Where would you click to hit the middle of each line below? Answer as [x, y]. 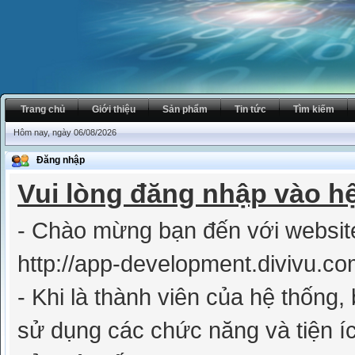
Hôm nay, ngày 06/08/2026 [65, 132]
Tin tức [250, 109]
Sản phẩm [185, 109]
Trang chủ [43, 109]
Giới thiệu [114, 109]
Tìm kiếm [314, 109]
